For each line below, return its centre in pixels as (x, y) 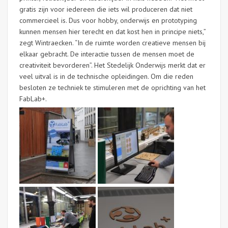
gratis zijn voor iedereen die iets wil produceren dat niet (106, 9)
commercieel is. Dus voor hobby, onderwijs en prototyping (108, 20)
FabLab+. (33, 99)
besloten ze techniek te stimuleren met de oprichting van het (112, 88)
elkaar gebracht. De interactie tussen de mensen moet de (107, 54)
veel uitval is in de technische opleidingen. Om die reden (106, 76)
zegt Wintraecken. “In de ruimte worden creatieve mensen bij (112, 43)
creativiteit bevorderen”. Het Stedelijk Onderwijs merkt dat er (112, 65)
